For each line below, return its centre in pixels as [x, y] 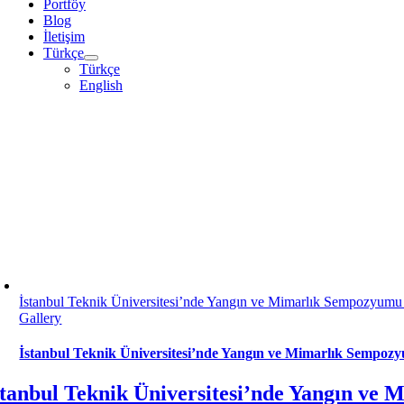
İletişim [64, 37]
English [101, 85]
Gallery [41, 318]
